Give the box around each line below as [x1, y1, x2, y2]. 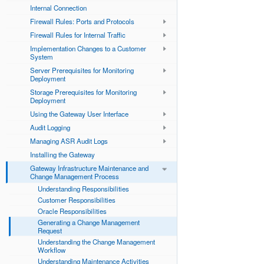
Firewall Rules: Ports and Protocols [30, 16, 134, 26]
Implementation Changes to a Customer [30, 43, 146, 53]
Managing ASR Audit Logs [30, 136, 108, 146]
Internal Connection [30, 2, 87, 12]
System [30, 51, 53, 61]
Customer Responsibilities [38, 194, 115, 204]
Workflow [38, 245, 65, 255]
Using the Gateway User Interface [30, 108, 128, 118]
